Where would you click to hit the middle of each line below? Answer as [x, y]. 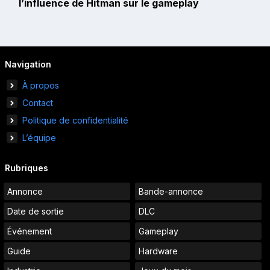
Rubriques [27, 168]
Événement [30, 231]
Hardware [158, 251]
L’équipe [39, 137]
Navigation [28, 64]
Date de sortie [36, 211]
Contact [38, 102]
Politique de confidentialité [75, 120]
